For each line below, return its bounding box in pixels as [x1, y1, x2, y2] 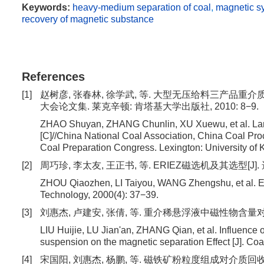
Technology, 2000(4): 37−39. [40, 190, 159, 200]
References [22, 70, 85, 83]
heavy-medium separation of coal [72, 2, 211, 12]
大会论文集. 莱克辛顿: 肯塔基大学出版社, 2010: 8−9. [40, 101, 259, 111]
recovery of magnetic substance [22, 14, 154, 24]
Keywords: [22, 2, 70, 12]
